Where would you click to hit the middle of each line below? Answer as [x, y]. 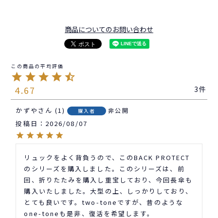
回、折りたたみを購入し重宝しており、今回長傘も [108, 180]
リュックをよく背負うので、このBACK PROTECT [107, 158]
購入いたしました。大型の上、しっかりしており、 [108, 191]
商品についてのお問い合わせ [109, 29]
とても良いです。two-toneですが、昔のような [104, 202]
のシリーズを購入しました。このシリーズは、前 [104, 169]
